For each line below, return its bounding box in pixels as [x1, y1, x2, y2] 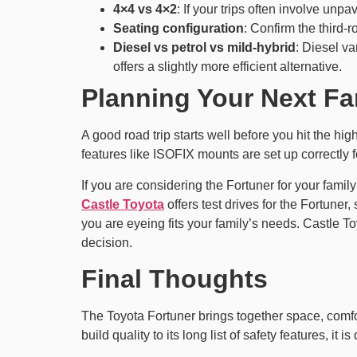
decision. [81, 235, 132, 249]
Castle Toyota [81, 197, 164, 211]
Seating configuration [113, 22, 244, 36]
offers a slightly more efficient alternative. [113, 60, 342, 74]
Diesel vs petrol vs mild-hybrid [113, 41, 296, 55]
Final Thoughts [81, 265, 268, 294]
